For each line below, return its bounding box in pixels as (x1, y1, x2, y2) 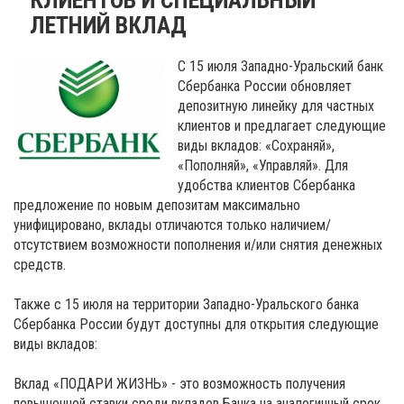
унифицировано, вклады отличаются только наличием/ (14, 216, 331, 234)
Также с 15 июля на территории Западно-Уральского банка (14, 295, 359, 313)
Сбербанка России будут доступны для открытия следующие (14, 315, 379, 333)
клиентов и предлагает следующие (178, 116, 387, 134)
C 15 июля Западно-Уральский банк (178, 57, 384, 75)
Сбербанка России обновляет (178, 77, 353, 95)
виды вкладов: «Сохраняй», (178, 136, 335, 154)
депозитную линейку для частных (178, 96, 375, 115)
